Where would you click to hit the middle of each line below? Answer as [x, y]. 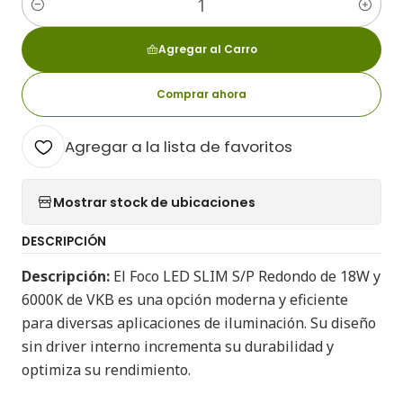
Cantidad [49, 14]
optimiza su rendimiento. [106, 370]
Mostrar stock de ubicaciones [154, 202]
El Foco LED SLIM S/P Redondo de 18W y [245, 276]
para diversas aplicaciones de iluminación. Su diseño [199, 323]
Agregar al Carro [207, 49]
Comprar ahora [201, 94]
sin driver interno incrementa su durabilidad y [178, 346]
